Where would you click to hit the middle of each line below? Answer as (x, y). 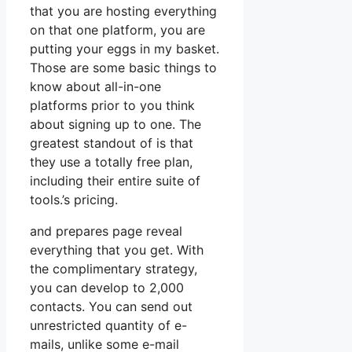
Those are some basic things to (123, 67)
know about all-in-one (95, 86)
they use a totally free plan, (111, 161)
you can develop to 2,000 (107, 287)
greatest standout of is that (112, 143)
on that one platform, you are (117, 29)
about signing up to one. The (115, 124)
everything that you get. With (117, 249)
